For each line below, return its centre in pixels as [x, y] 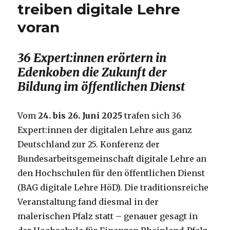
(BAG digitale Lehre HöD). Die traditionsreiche [113, 188]
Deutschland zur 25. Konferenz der [89, 145]
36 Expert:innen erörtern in [92, 58]
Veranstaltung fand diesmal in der [88, 202]
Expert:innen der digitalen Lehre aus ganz [105, 130]
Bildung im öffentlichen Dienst [101, 87]
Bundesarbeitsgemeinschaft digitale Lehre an [112, 159]
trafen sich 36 [152, 116]
